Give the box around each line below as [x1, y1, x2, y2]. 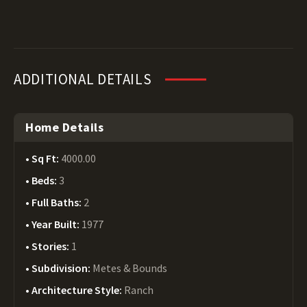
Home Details [25, 119, 104, 135]
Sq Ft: [32, 151, 61, 165]
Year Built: [32, 217, 82, 231]
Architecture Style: [32, 283, 124, 297]
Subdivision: [32, 261, 93, 275]
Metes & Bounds [93, 261, 167, 275]
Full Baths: [32, 195, 84, 209]
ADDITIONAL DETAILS [14, 70, 152, 88]
